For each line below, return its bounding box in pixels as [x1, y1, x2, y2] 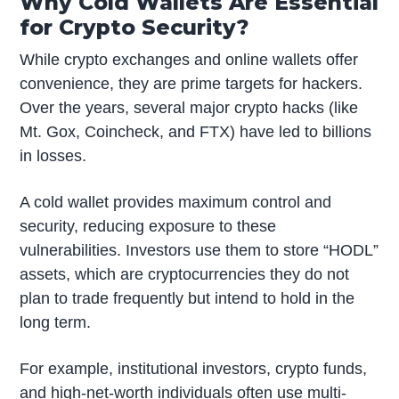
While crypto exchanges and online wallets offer [20, 50, 359, 69]
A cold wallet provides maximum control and [20, 192, 332, 211]
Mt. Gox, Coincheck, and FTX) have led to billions [20, 122, 372, 141]
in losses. [20, 146, 87, 165]
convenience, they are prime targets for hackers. [20, 74, 363, 93]
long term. [20, 313, 92, 331]
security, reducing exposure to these [20, 216, 277, 235]
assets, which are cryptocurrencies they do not [20, 265, 350, 283]
